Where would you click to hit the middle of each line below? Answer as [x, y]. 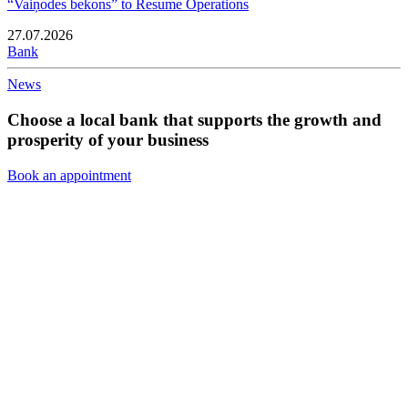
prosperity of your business [108, 139]
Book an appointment [69, 175]
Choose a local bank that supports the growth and [194, 119]
